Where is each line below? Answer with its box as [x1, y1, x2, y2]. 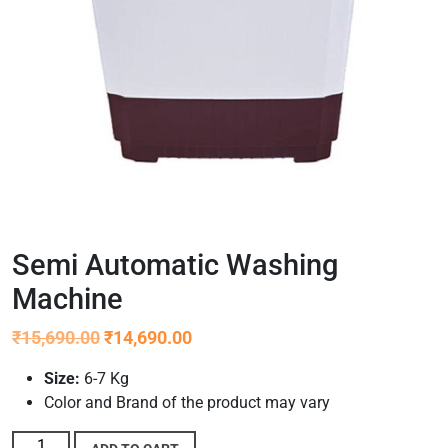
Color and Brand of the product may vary [44, 393, 330, 413]
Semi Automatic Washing [12, 248, 338, 283]
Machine [12, 282, 123, 317]
